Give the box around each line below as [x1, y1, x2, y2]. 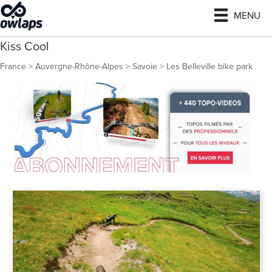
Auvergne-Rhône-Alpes [35, 60, 123, 73]
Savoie [132, 60, 157, 73]
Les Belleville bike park [166, 60, 253, 73]
